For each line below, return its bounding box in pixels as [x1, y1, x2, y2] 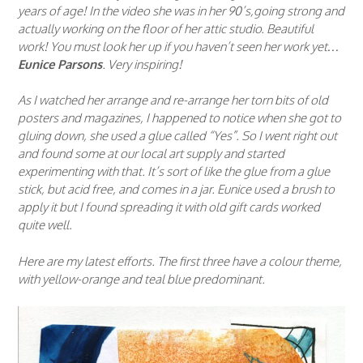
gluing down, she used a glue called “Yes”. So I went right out [18, 128, 337, 144]
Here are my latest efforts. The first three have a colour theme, [18, 253, 342, 269]
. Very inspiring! [102, 56, 182, 72]
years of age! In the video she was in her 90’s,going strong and [18, 2, 344, 19]
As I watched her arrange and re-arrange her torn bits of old [18, 92, 328, 109]
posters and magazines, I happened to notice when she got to [18, 110, 341, 126]
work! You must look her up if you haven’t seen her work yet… [18, 38, 340, 54]
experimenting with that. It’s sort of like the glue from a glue [18, 164, 330, 180]
